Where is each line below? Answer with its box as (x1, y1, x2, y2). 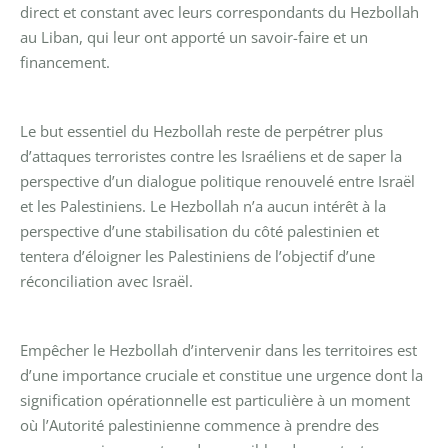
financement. (20, 51, 110, 72)
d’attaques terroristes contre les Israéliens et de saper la (20, 145, 402, 166)
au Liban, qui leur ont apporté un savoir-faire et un (20, 26, 368, 47)
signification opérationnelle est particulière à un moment (20, 389, 410, 410)
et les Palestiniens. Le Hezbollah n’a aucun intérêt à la (20, 195, 386, 216)
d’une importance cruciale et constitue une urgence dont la (20, 364, 423, 385)
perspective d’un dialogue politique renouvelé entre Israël (20, 170, 415, 191)
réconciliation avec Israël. (20, 270, 193, 291)
